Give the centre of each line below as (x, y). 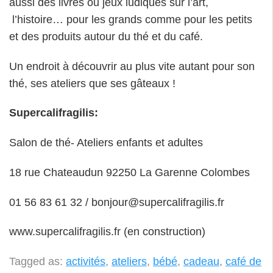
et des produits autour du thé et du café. (106, 37)
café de (243, 261)
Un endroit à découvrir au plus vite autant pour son (132, 66)
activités (86, 261)
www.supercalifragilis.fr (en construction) (107, 232)
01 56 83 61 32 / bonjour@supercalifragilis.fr (117, 202)
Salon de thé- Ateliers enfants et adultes (106, 143)
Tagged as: (37, 261)
